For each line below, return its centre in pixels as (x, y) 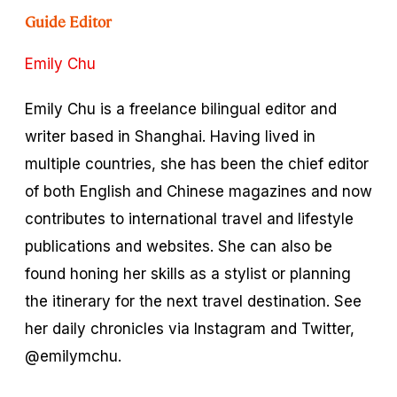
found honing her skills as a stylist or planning (188, 273)
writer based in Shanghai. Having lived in (170, 136)
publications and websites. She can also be (179, 246)
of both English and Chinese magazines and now (198, 191)
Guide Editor (69, 21)
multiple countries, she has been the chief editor (197, 163)
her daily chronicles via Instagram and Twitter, (190, 328)
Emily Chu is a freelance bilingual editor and (181, 109)
